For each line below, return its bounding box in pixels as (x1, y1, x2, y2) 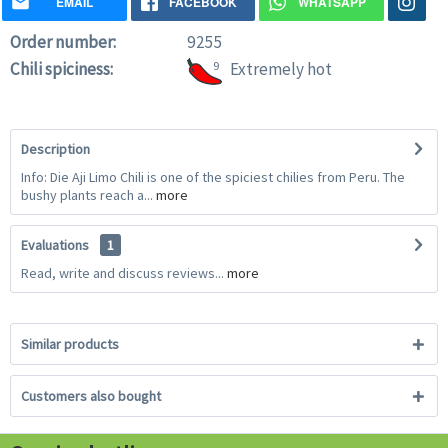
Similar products (21, 335, 119, 354)
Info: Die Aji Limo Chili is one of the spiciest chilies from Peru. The (21, 168, 405, 187)
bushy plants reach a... (21, 186, 153, 205)
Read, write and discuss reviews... (21, 264, 224, 283)
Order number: (10, 31, 116, 54)
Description (21, 140, 90, 159)
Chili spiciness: (10, 58, 113, 81)
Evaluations (21, 236, 89, 255)
